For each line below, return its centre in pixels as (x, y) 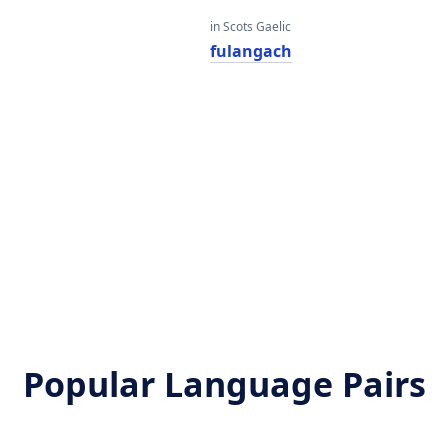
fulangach (250, 51)
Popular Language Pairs (224, 384)
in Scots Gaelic (250, 26)
